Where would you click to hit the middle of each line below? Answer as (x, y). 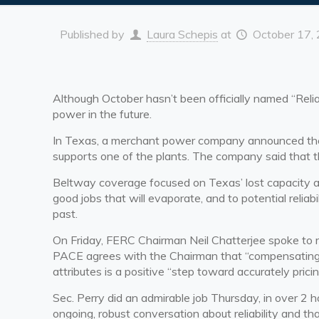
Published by (93, 35)
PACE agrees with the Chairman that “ (151, 256)
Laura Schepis (182, 35)
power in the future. (103, 114)
